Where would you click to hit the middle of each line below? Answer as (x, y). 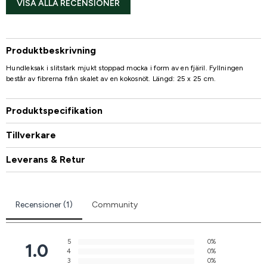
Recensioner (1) (44, 204)
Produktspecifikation (54, 110)
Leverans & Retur (46, 159)
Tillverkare (31, 135)
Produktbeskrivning (51, 50)
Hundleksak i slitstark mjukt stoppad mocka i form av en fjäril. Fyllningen (125, 68)
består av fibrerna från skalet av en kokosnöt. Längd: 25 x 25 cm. (111, 78)
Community (115, 204)
